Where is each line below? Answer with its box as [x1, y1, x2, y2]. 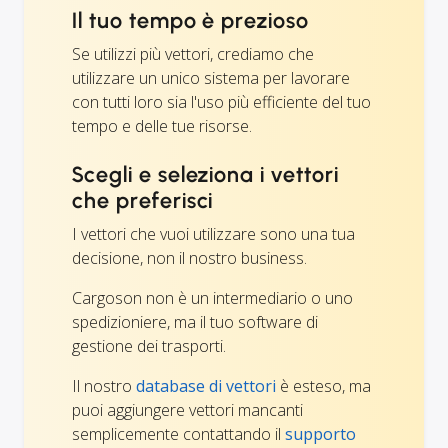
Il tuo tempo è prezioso [72, 6, 310, 34]
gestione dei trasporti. [72, 334, 226, 357]
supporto [285, 422, 356, 445]
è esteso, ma [276, 374, 371, 397]
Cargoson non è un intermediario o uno [72, 286, 353, 309]
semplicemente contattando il [72, 422, 285, 445]
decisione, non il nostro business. [72, 246, 307, 269]
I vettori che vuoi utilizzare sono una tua [72, 222, 355, 245]
